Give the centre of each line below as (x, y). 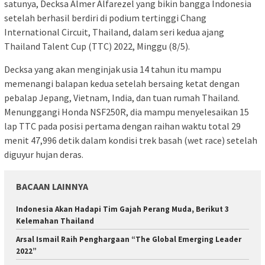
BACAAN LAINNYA (52, 186)
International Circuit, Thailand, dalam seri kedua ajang (114, 32)
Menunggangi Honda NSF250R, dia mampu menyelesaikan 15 (127, 112)
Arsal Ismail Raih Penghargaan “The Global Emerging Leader (129, 239)
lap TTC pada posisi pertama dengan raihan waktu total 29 (122, 126)
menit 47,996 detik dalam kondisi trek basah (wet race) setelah (131, 140)
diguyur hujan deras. (44, 154)
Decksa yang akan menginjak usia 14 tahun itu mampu (113, 69)
